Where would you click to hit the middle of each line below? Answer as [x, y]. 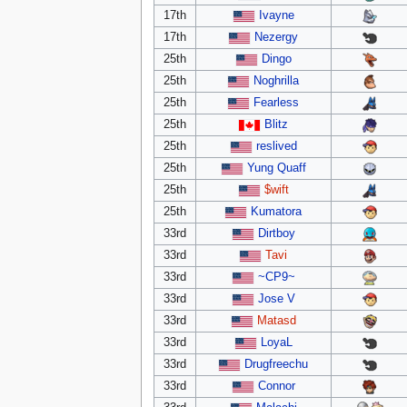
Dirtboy [276, 233]
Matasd [276, 320]
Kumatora [277, 211]
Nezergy [277, 37]
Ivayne [276, 15]
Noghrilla [277, 80]
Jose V [276, 298]
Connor [276, 386]
